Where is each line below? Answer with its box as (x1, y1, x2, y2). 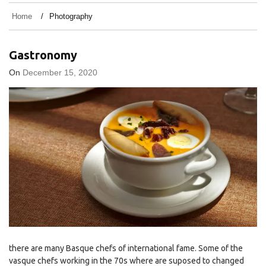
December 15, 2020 (23, 67, 97, 77)
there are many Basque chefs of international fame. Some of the (9, 243, 243, 253)
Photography (49, 11, 93, 21)
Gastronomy (9, 47, 77, 62)
